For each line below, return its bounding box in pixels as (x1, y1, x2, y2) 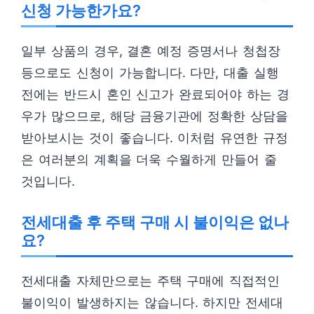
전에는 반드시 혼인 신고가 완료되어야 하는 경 (21, 87, 289, 102)
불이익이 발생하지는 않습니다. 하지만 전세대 (21, 295, 284, 310)
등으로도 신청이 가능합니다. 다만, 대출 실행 (21, 65, 279, 80)
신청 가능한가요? (21, 1, 141, 20)
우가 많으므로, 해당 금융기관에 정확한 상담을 (21, 109, 288, 123)
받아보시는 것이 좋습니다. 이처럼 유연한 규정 (21, 130, 288, 145)
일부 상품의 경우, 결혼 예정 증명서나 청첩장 (21, 43, 280, 58)
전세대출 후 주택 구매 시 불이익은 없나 (21, 213, 289, 231)
